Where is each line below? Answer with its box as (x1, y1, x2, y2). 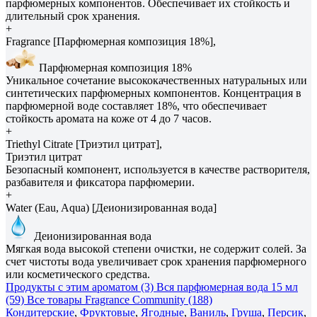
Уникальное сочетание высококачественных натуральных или (6, 74, 307, 86)
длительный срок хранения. (6, 9, 140, 22)
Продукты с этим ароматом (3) (6, 280, 154, 293)
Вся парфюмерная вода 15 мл (156, 280, 298, 293)
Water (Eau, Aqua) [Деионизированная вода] (6, 201, 217, 214)
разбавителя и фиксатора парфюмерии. (6, 175, 195, 188)
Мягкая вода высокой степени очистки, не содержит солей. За (6, 242, 306, 255)
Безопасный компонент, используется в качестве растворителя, (6, 163, 310, 175)
